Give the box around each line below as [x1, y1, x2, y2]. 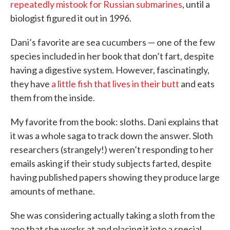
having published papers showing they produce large [10, 171, 220, 183]
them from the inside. [10, 92, 95, 103]
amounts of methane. [10, 185, 97, 197]
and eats [179, 78, 215, 89]
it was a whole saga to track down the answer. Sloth [10, 130, 213, 141]
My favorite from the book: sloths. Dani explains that [10, 116, 219, 127]
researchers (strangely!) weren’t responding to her [10, 144, 214, 155]
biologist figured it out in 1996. [10, 12, 133, 24]
